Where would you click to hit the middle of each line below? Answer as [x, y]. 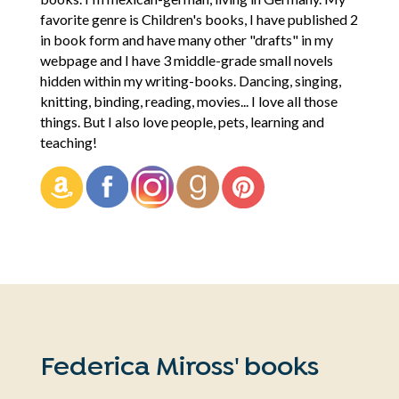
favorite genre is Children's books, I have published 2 [199, 19]
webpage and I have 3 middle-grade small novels [186, 60]
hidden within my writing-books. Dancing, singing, [190, 80]
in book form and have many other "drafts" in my [186, 39]
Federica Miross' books [179, 368]
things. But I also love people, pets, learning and [182, 121]
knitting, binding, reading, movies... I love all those [188, 101]
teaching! [68, 142]
